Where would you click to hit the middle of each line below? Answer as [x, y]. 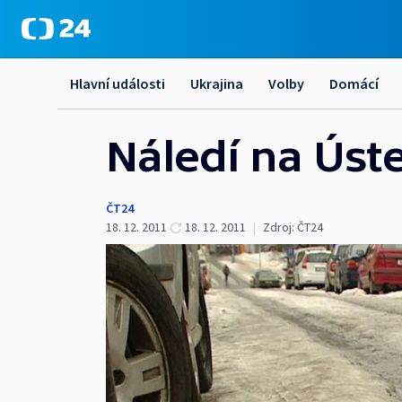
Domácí [354, 83]
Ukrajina [217, 83]
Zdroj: [279, 227]
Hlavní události [118, 83]
